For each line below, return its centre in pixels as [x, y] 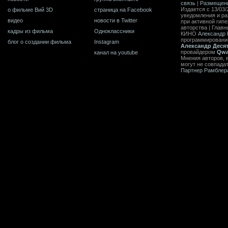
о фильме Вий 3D [30, 9]
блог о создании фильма [39, 41]
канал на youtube [116, 52]
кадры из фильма [30, 31]
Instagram [107, 41]
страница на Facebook [123, 9]
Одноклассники [114, 31]
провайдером [199, 52]
